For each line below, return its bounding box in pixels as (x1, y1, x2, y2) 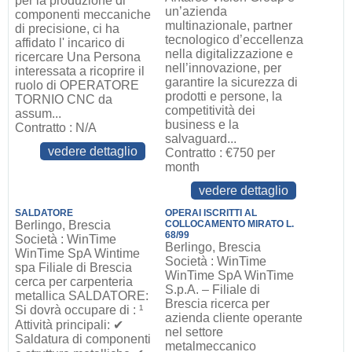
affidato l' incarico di (14, 36, 125, 49)
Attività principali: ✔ (14, 318, 123, 332)
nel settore (165, 325, 224, 339)
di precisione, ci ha (14, 22, 119, 35)
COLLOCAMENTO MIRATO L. (165, 218, 295, 229)
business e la (165, 118, 240, 131)
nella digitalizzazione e (165, 47, 294, 60)
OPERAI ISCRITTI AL (165, 207, 258, 218)
